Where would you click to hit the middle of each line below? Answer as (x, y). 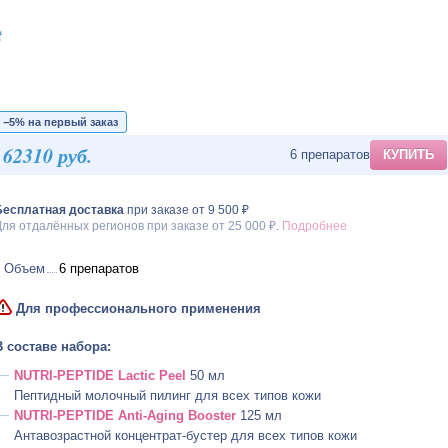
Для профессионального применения (138, 308)
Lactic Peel (149, 375)
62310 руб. (47, 155)
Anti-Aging (150, 415)
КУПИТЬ (408, 154)
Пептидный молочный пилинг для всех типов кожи (167, 395)
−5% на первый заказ (60, 122)
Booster (209, 415)
